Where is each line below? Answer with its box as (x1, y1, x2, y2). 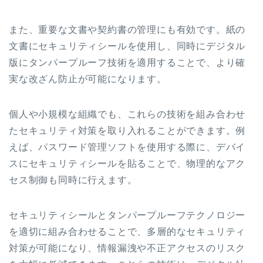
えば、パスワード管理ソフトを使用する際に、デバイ (9, 141, 246, 152)
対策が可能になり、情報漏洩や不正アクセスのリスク (9, 242, 246, 253)
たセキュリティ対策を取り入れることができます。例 (9, 125, 246, 136)
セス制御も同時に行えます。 (9, 174, 137, 185)
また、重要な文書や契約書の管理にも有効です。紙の (9, 24, 246, 35)
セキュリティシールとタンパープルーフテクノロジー (9, 210, 246, 220)
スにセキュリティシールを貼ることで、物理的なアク (9, 158, 246, 168)
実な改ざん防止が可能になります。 (9, 73, 167, 84)
